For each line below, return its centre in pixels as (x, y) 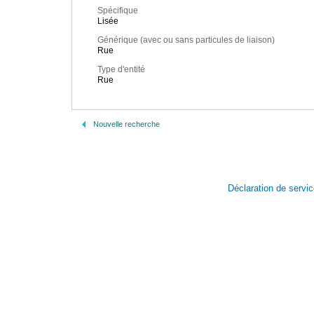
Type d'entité (121, 70)
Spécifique (118, 11)
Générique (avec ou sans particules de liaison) (186, 40)
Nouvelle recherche (127, 124)
